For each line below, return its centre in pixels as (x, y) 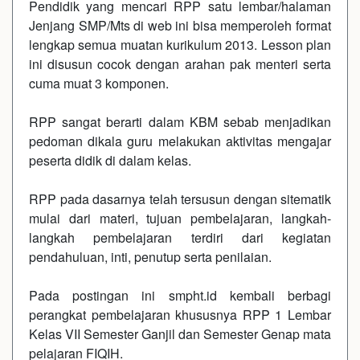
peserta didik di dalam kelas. (110, 160)
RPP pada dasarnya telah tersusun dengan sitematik (180, 199)
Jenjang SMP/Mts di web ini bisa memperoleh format (180, 25)
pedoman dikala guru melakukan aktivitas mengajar (180, 141)
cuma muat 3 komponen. (99, 83)
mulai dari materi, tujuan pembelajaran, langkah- (180, 218)
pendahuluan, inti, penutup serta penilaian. (150, 257)
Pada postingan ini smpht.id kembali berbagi (180, 295)
